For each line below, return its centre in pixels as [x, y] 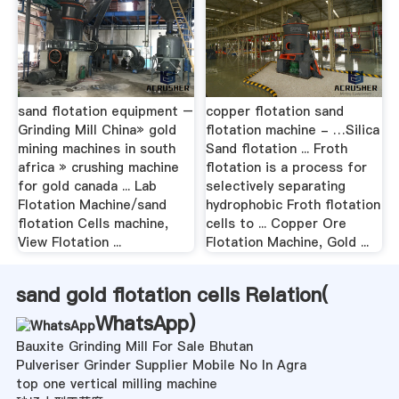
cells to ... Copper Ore [277, 224]
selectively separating [276, 187]
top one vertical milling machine [116, 384]
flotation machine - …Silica [293, 130]
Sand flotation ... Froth [277, 149]
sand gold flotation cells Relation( [171, 295]
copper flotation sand [275, 112]
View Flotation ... [69, 243]
